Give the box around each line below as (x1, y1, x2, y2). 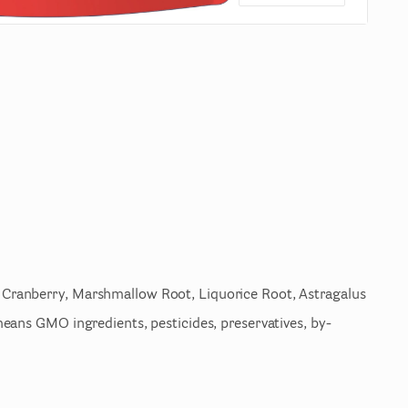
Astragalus (299, 288, 366, 302)
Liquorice (199, 288, 259, 302)
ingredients (72, 317, 144, 331)
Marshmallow (71, 288, 158, 302)
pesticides (150, 317, 214, 331)
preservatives (220, 317, 303, 331)
